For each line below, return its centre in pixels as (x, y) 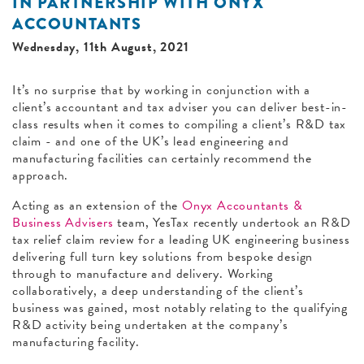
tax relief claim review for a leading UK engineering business (181, 239)
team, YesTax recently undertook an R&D (232, 222)
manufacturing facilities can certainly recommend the (162, 158)
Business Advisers (63, 222)
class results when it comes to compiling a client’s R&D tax (180, 124)
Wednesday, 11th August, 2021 (101, 47)
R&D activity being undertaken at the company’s (150, 325)
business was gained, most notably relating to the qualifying (180, 308)
